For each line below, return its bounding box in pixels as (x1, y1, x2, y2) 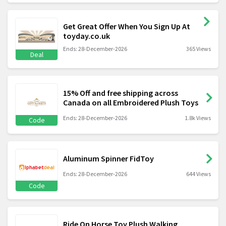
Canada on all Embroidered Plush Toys (63, 97, 198, 108)
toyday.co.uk (63, 30, 110, 41)
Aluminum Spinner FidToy (63, 153, 154, 164)
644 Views (186, 170, 211, 178)
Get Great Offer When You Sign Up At (63, 21, 190, 31)
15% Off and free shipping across (63, 88, 178, 98)
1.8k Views (185, 114, 211, 122)
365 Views (186, 44, 211, 52)
